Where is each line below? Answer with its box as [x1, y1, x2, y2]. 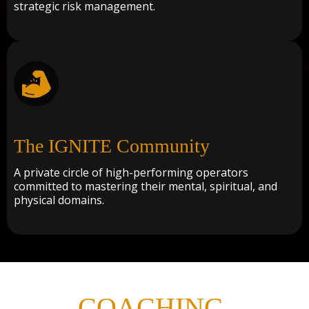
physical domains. [14, 192, 104, 208]
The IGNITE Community [14, 135, 210, 157]
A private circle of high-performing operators [14, 165, 248, 181]
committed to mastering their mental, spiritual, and [14, 179, 277, 195]
